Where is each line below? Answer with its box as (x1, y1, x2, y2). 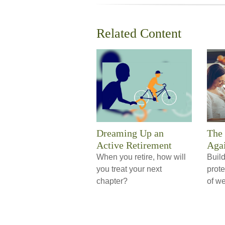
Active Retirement (96, 140, 172, 151)
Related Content (96, 26, 181, 41)
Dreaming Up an (96, 128, 164, 139)
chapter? (96, 177, 128, 186)
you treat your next (96, 165, 162, 174)
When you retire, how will (96, 153, 186, 162)
